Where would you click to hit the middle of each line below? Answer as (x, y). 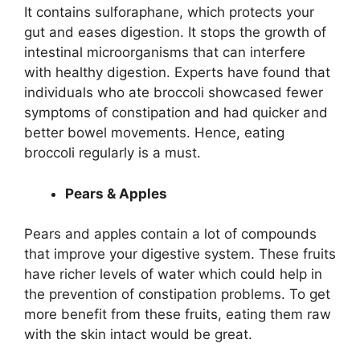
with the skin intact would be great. (138, 335)
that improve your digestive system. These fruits (180, 254)
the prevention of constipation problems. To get (177, 295)
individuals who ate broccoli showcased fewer (174, 93)
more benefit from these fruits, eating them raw (178, 315)
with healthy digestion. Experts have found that (177, 73)
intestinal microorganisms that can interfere (165, 53)
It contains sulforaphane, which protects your (169, 12)
